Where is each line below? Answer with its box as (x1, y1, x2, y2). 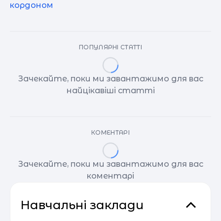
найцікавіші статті (66, 85, 155, 95)
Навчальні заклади (20, 197, 144, 212)
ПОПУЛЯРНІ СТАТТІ (79, 43, 142, 51)
